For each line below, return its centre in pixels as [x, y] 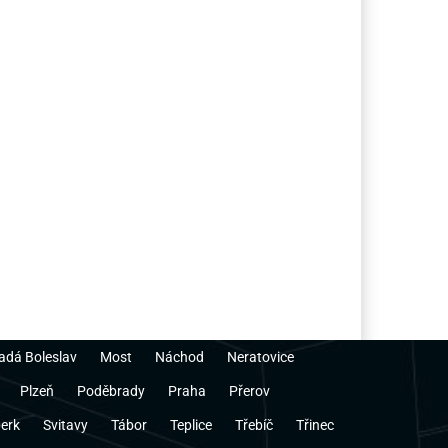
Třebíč [254, 425]
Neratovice [260, 357]
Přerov [249, 391]
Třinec [315, 425]
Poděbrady [111, 391]
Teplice [191, 425]
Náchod [179, 357]
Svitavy [65, 425]
